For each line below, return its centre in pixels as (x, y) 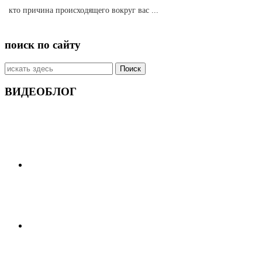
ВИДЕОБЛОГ (41, 92)
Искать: (19, 67)
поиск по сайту (43, 44)
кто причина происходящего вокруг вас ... (84, 10)
